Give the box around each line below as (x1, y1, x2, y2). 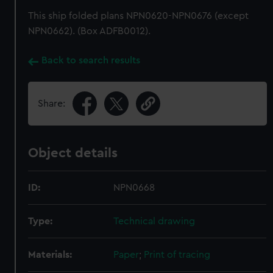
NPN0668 (113, 183, 155, 193)
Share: (38, 99, 66, 108)
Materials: (28, 250, 73, 260)
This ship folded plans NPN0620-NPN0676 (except (28, 11, 249, 21)
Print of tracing (144, 250, 211, 260)
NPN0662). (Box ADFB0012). (28, 26, 151, 36)
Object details (28, 146, 118, 160)
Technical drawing (113, 216, 196, 226)
